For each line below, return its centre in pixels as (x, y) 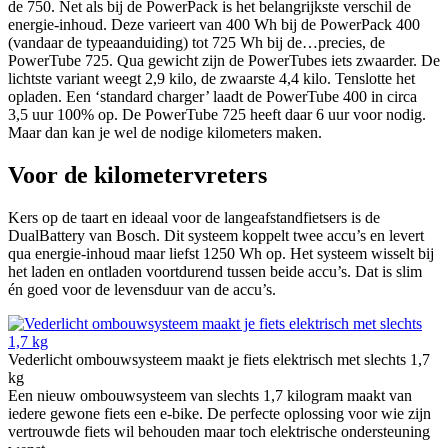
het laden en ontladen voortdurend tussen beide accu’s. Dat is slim (215, 272)
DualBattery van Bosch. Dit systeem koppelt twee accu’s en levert (216, 236)
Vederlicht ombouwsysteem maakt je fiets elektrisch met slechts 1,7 (219, 360)
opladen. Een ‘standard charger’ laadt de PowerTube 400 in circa (212, 97)
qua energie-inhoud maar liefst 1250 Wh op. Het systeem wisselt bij (221, 254)
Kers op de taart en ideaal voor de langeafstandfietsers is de (194, 218)
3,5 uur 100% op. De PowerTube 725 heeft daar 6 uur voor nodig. (217, 115)
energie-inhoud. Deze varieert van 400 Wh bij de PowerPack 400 (214, 25)
